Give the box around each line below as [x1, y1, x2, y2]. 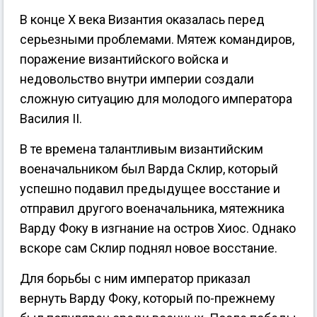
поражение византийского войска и [20, 52, 229, 67]
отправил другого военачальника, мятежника [20, 201, 284, 217]
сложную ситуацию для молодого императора [20, 91, 292, 107]
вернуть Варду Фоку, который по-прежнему [20, 291, 275, 306]
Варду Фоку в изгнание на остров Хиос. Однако [20, 221, 296, 236]
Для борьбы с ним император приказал [20, 271, 250, 287]
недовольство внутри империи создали [20, 71, 254, 87]
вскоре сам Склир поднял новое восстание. [20, 241, 277, 256]
